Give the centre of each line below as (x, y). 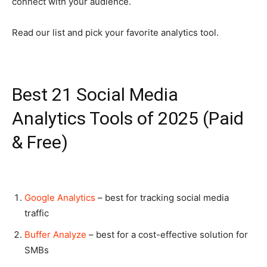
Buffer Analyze (55, 235)
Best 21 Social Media (95, 95)
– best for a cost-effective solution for (167, 235)
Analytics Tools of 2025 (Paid (128, 119)
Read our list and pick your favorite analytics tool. (115, 32)
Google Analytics (60, 198)
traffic (37, 213)
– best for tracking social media (162, 198)
